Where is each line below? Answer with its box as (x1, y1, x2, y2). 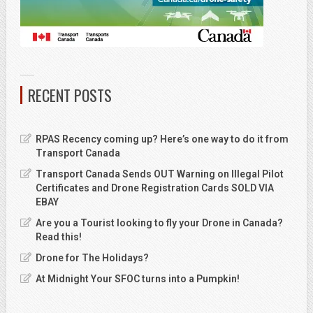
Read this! (36, 231, 82, 242)
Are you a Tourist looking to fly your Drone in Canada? (36, 217, 283, 228)
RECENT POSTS (28, 83, 112, 106)
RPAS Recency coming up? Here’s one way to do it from (36, 133, 289, 145)
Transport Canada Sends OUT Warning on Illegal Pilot (36, 168, 284, 180)
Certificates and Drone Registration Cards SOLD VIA (36, 182, 274, 194)
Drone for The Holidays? (36, 252, 149, 263)
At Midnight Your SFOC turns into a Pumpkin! (36, 272, 240, 284)
